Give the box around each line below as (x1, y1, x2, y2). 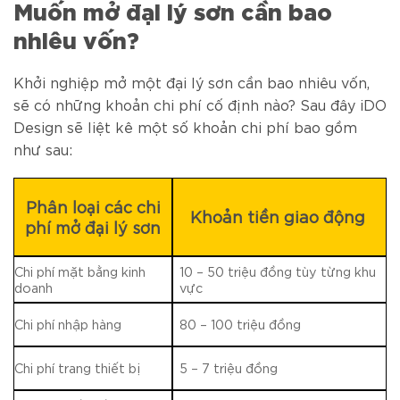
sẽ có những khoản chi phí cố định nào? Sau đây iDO (13, 94, 387, 113)
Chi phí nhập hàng (14, 315, 121, 333)
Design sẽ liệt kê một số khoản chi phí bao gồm (13, 116, 357, 136)
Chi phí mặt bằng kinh (14, 262, 146, 280)
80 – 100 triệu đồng (179, 315, 302, 333)
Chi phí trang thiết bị (14, 359, 140, 377)
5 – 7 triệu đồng (179, 359, 279, 377)
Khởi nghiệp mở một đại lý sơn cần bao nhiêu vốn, (13, 71, 370, 91)
